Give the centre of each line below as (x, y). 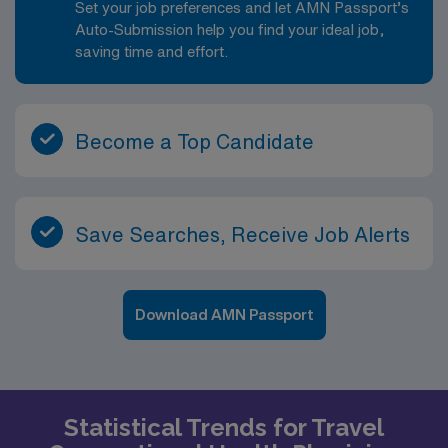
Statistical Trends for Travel (224, 427)
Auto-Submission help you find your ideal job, (230, 29)
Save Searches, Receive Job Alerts (242, 234)
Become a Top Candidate (194, 141)
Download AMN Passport (224, 314)
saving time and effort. (151, 51)
